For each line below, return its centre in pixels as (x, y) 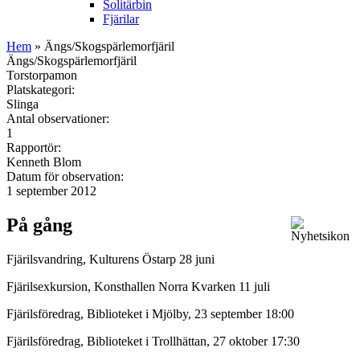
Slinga (22, 104)
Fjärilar (121, 18)
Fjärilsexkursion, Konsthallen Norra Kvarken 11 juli (140, 286)
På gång (39, 225)
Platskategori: (42, 89)
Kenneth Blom (44, 162)
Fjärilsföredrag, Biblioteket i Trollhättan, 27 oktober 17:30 (153, 341)
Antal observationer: (59, 118)
